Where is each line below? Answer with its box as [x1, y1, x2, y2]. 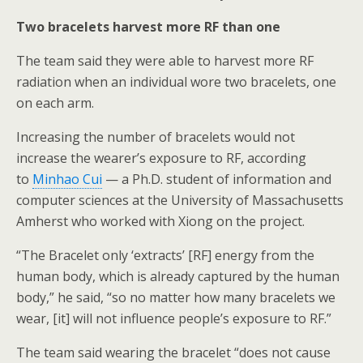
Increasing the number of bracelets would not [16, 128, 295, 146]
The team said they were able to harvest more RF [16, 52, 314, 70]
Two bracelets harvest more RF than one [16, 18, 280, 36]
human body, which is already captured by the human [16, 267, 340, 285]
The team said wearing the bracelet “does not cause [16, 344, 331, 361]
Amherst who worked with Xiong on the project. [16, 212, 305, 230]
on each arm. [16, 94, 94, 112]
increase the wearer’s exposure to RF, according [16, 149, 306, 167]
